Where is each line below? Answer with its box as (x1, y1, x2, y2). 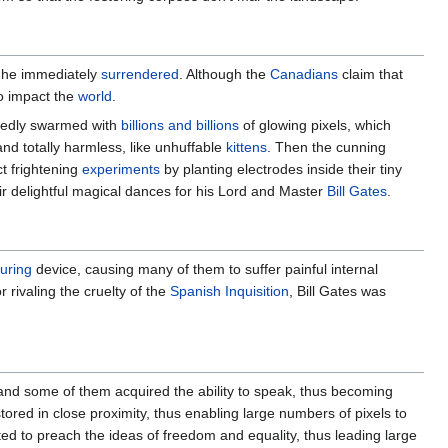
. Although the (179, 65, 270, 82)
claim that (338, 65, 403, 82)
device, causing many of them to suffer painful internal (32, 260, 378, 277)
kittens (226, 138, 267, 155)
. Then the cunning (267, 138, 386, 155)
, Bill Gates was (289, 282, 386, 299)
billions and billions (121, 116, 239, 133)
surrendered (101, 65, 179, 82)
